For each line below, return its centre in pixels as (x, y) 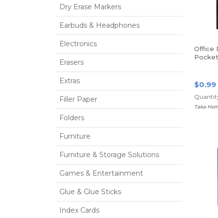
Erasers (72, 62)
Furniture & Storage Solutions (109, 155)
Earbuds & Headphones (100, 25)
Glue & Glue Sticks (90, 192)
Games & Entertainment (101, 173)
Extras (70, 81)
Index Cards (79, 210)
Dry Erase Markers (90, 7)
